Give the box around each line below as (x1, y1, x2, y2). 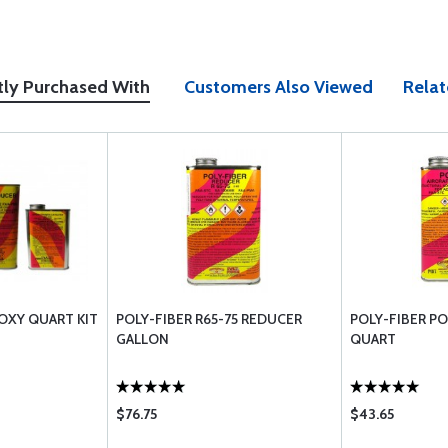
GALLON (116, 330, 169, 348)
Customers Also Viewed (184, 76, 373, 98)
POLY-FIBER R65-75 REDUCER (116, 310, 302, 328)
